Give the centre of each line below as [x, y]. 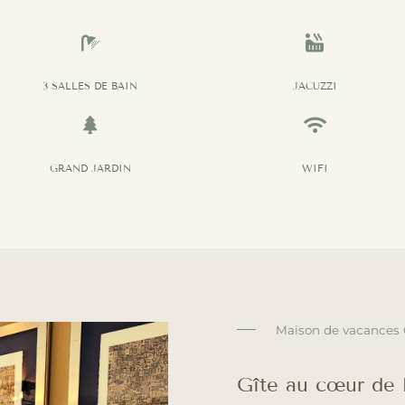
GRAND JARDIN [90, 169]
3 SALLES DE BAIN [90, 86]
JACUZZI [315, 86]
